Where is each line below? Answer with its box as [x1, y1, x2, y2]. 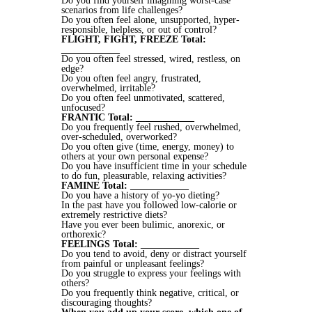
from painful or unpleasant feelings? [61, 258, 204, 269]
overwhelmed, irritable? [61, 82, 155, 93]
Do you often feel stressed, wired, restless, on [61, 53, 240, 64]
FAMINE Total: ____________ [61, 180, 189, 191]
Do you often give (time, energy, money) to [61, 141, 234, 152]
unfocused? [61, 102, 105, 113]
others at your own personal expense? [61, 150, 208, 162]
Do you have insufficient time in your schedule [61, 160, 247, 171]
